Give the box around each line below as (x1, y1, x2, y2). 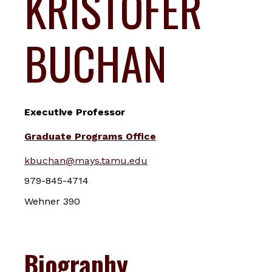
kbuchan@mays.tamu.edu (24, 154, 148, 166)
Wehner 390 (24, 195, 80, 208)
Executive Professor (24, 106, 125, 118)
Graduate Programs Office (24, 130, 156, 142)
